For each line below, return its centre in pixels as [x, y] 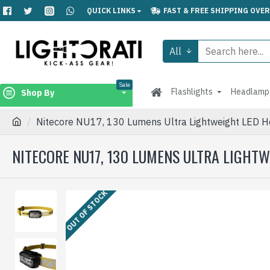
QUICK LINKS [111, 10]
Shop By [38, 93]
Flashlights [192, 92]
